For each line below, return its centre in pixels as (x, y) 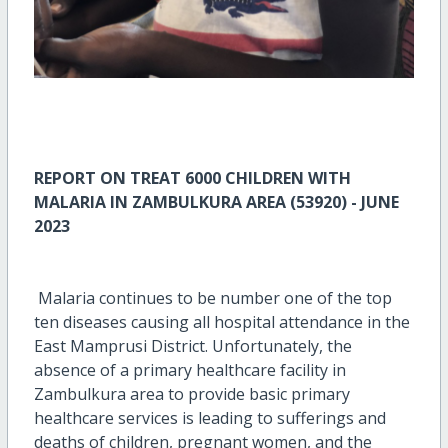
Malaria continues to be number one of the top (212, 297)
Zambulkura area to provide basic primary (191, 393)
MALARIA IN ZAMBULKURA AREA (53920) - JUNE (216, 201)
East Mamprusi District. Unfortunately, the (192, 345)
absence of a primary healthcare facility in (189, 369)
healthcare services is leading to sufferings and (209, 417)
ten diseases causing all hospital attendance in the (221, 321)
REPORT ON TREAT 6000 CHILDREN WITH (192, 177)
